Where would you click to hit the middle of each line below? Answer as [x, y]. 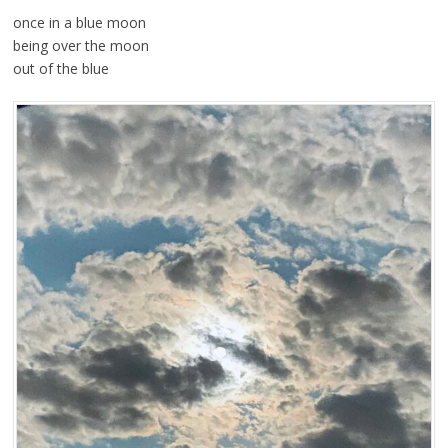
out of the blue [60, 69]
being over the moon [80, 46]
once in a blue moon [79, 23]
